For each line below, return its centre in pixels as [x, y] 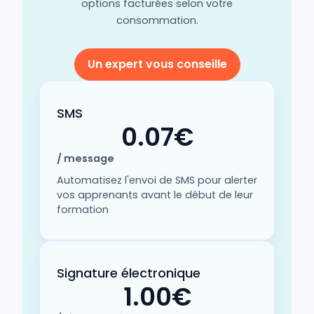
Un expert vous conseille [157, 64]
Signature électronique [129, 273]
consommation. [157, 20]
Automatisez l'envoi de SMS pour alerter [157, 180]
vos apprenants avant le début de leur [155, 194]
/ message [86, 158]
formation [83, 209]
